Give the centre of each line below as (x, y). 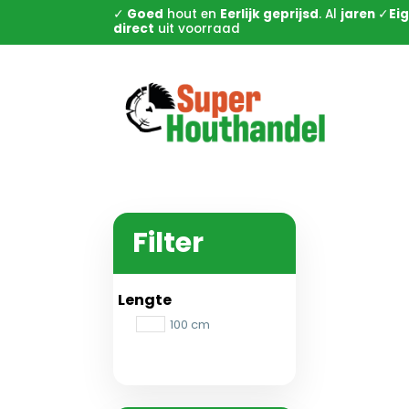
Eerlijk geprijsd (269, 15)
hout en (192, 15)
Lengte (145, 299)
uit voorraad (197, 29)
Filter (168, 243)
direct (134, 29)
